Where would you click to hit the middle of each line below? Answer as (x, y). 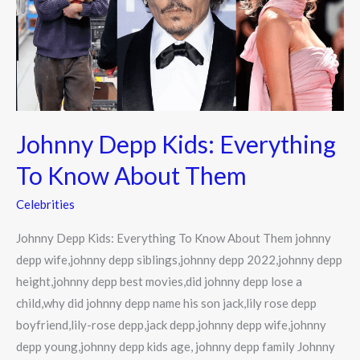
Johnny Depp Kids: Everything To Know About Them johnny (174, 238)
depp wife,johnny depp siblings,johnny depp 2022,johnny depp (179, 260)
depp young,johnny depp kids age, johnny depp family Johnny (176, 347)
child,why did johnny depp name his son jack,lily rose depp (166, 303)
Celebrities (45, 205)
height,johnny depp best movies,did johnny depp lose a (159, 282)
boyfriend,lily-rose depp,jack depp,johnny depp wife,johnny (171, 325)
